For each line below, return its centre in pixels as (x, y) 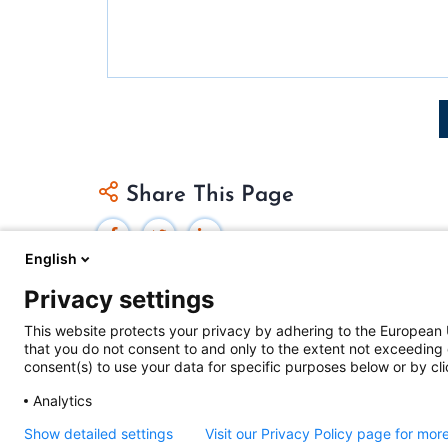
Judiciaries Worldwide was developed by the (264, 396)
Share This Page (206, 195)
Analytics (62, 400)
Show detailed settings (98, 433)
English (51, 258)
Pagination (153, 96)
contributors (317, 423)
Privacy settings (119, 299)
